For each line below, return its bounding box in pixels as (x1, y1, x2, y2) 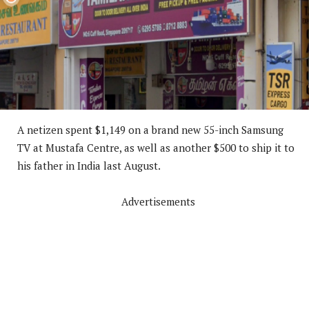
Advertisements (121, 194, 195, 208)
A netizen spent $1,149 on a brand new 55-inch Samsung (17, 122, 283, 137)
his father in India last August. (17, 158, 161, 172)
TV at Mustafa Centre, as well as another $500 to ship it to (17, 140, 295, 154)
